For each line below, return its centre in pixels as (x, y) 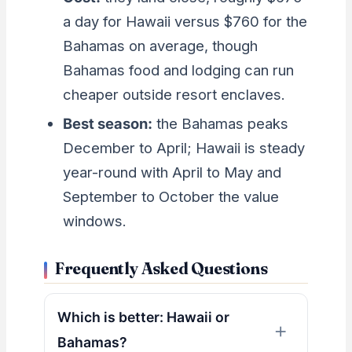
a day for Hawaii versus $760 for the (185, 21)
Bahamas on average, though (160, 45)
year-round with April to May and (172, 172)
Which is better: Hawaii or (143, 317)
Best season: (107, 123)
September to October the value (170, 196)
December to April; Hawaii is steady (183, 147)
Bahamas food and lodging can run (178, 70)
